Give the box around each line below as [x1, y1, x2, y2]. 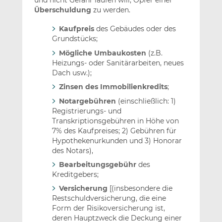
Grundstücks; [52, 34, 98, 44]
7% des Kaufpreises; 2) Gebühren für [52, 126, 176, 135]
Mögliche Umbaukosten [58, 48, 146, 57]
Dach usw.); [52, 68, 92, 77]
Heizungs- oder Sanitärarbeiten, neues [52, 58, 184, 67]
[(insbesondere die [107, 184, 172, 193]
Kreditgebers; [52, 169, 99, 179]
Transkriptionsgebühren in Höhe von [52, 116, 179, 125]
